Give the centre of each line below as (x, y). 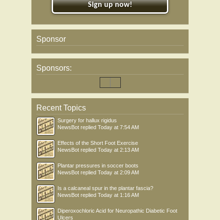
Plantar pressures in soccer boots (98, 165)
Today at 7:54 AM (118, 127)
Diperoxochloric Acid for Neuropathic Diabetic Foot (117, 211)
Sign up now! (110, 5)
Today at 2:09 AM (118, 172)
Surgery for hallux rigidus (87, 120)
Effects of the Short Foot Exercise (98, 143)
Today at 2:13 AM (118, 150)
